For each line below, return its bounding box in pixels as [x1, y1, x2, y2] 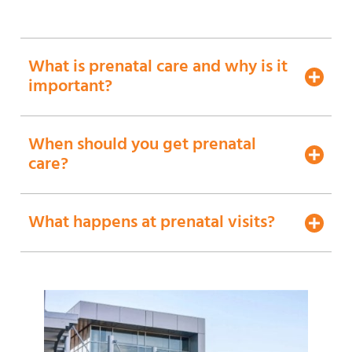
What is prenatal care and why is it [28, 53, 288, 82]
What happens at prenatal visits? [28, 209, 275, 237]
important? [28, 73, 112, 101]
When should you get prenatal [28, 131, 256, 159]
